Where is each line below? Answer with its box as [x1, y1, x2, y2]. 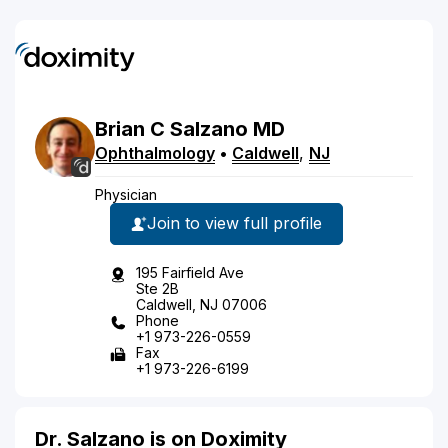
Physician [95, 185, 157, 203]
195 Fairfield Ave [136, 263, 244, 281]
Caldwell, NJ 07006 [136, 295, 267, 313]
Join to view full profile [147, 213, 322, 233]
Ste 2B [136, 279, 179, 297]
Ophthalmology [95, 142, 215, 163]
